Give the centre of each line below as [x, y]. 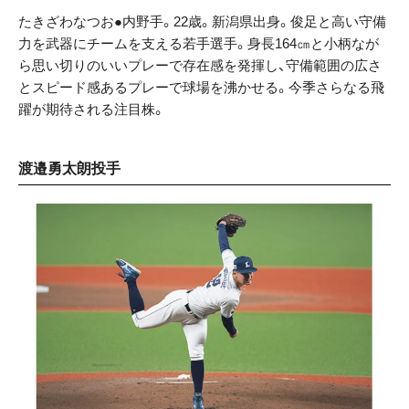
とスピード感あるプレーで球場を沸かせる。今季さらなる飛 [201, 87]
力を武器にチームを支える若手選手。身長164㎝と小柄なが [199, 43]
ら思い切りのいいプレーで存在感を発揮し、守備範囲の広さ [200, 65]
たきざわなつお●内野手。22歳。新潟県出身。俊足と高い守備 [202, 21]
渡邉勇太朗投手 [69, 168]
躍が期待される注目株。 [92, 109]
